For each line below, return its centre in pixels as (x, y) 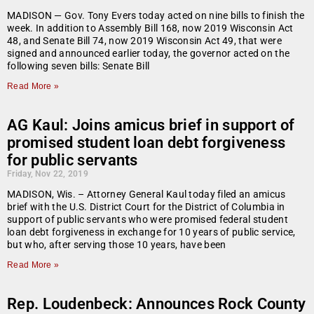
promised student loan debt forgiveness (146, 143)
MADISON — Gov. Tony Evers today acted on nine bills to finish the (156, 16)
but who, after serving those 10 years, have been (117, 245)
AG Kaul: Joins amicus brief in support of (151, 125)
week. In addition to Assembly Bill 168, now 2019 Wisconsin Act (150, 28)
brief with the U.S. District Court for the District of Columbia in (146, 207)
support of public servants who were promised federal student (148, 220)
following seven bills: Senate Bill (78, 66)
